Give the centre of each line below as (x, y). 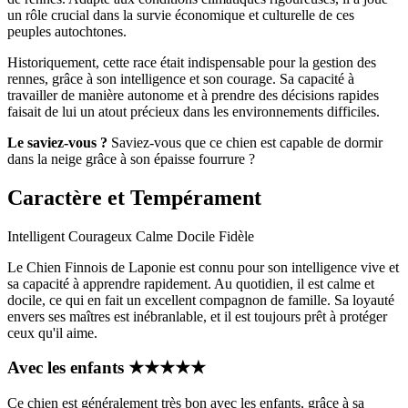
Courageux (102, 236)
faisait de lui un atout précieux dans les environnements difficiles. (194, 111)
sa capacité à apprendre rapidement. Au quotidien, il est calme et (191, 283)
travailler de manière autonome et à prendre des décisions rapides (193, 95)
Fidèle (236, 236)
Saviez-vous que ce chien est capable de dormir (245, 142)
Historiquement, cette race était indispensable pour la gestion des (192, 62)
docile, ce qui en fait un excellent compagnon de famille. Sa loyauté (201, 300)
